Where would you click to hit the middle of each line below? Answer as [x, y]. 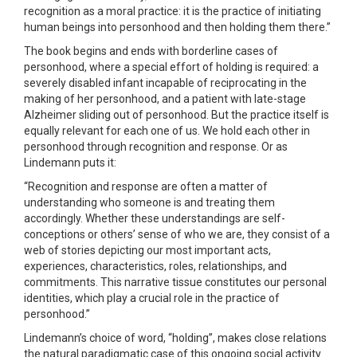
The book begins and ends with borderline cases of [151, 51]
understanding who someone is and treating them [149, 202]
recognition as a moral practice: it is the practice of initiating [173, 11]
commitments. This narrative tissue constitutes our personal [175, 282]
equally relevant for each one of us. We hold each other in [167, 130]
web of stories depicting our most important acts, [147, 250]
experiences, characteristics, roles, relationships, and [155, 266]
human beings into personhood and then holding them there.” [177, 27]
